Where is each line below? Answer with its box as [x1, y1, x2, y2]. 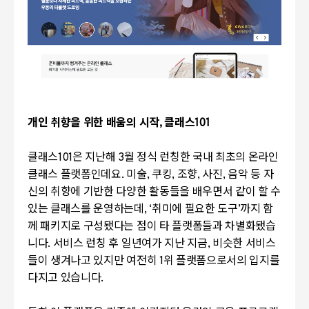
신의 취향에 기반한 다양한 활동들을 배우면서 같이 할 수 [28, 185, 281, 199]
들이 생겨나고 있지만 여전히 [28, 254, 157, 268]
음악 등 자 [228, 168, 274, 182]
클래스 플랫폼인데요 [28, 168, 121, 182]
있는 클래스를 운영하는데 [28, 202, 144, 217]
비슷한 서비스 [212, 237, 276, 251]
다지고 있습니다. [28, 271, 104, 286]
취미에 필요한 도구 [151, 202, 238, 217]
